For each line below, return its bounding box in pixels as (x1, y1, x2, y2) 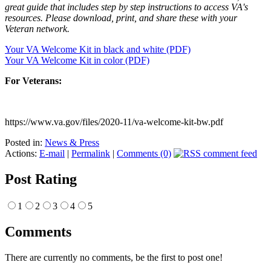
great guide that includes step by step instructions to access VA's (5, 1, 248, 12)
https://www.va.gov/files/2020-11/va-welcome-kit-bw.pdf (5, 116, 223, 127)
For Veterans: (5, 75, 62, 86)
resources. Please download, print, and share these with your (5, 12, 237, 23)
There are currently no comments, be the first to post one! (5, 252, 223, 263)
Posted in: (5, 137, 45, 148)
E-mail (39, 148, 65, 158)
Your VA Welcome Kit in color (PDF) (5, 54, 149, 65)
